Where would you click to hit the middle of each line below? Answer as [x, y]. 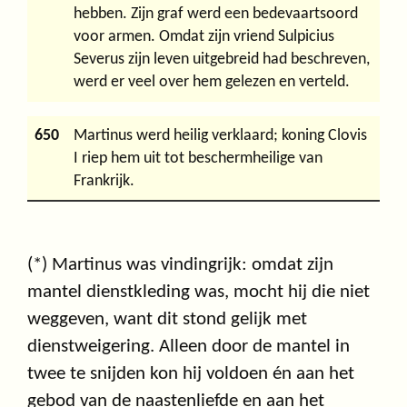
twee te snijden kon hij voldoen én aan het [191, 373]
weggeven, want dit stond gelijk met [167, 319]
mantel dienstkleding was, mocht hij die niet [199, 292]
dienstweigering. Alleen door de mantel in [189, 346]
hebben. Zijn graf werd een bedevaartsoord [216, 14]
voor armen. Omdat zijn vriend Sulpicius [204, 36]
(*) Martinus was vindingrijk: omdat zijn [180, 264]
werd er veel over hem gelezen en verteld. [212, 82]
